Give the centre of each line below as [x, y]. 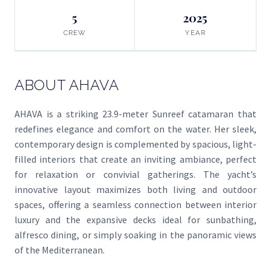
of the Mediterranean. [60, 250]
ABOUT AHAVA [67, 85]
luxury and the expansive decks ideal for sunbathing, [135, 220]
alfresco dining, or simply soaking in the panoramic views [135, 235]
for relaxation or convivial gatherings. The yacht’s [135, 175]
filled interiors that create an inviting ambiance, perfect [135, 159]
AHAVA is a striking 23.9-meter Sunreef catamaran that [135, 114]
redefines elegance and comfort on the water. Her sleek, [135, 129]
